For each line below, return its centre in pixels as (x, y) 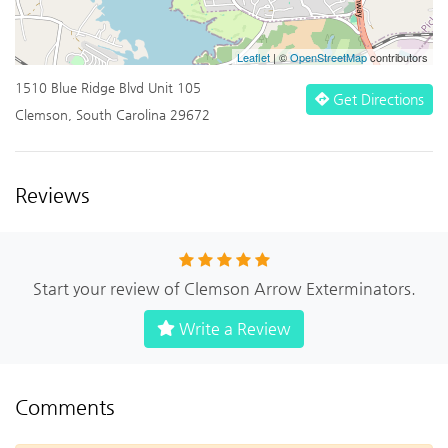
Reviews (52, 195)
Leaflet (253, 56)
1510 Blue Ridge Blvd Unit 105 (108, 87)
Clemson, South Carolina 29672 (112, 114)
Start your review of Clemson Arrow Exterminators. (224, 288)
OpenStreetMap (328, 56)
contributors (397, 56)
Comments (64, 407)
